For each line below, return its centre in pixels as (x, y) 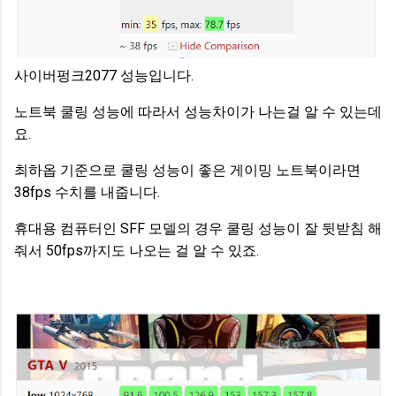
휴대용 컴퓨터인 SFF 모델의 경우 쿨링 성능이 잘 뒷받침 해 (198, 228)
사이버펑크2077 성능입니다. (104, 75)
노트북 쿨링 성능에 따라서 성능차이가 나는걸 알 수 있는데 (198, 111)
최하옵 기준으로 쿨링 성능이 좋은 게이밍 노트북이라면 (187, 170)
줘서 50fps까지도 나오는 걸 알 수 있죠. (137, 250)
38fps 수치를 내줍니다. (87, 192)
